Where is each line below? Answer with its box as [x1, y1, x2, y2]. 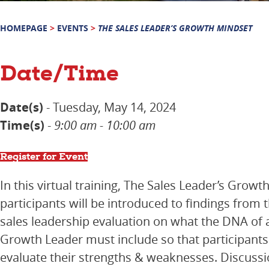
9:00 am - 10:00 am [54, 116, 156, 133]
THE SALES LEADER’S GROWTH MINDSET [98, 22, 252, 34]
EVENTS [57, 22, 88, 34]
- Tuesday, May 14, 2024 [43, 98, 176, 115]
